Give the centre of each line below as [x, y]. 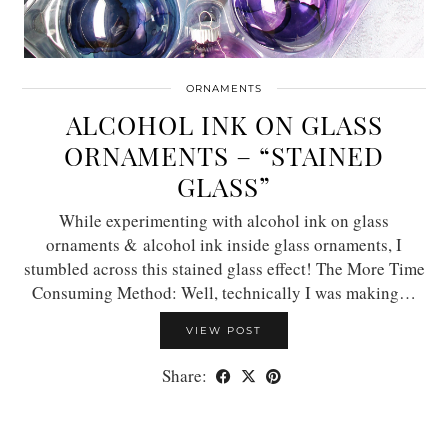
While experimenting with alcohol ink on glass [224, 221]
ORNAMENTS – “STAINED [224, 156]
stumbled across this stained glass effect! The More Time [224, 269]
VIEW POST [224, 331]
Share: [186, 376]
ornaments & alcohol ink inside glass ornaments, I [224, 245]
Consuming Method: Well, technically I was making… [224, 293]
